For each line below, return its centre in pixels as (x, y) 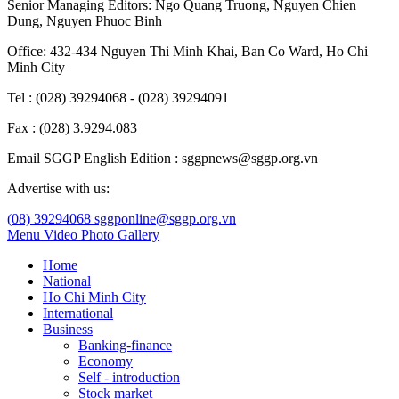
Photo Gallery (120, 234)
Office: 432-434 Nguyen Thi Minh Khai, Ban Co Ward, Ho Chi (187, 51)
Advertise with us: (58, 188)
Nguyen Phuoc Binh (104, 20)
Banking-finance (125, 345)
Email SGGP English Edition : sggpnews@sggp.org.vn (163, 158)
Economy (106, 361)
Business (68, 329)
